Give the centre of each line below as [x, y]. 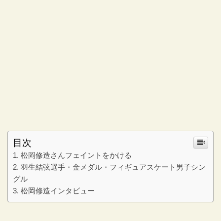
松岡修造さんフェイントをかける [76, 155]
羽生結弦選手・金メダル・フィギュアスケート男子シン [113, 167]
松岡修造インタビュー [58, 191]
